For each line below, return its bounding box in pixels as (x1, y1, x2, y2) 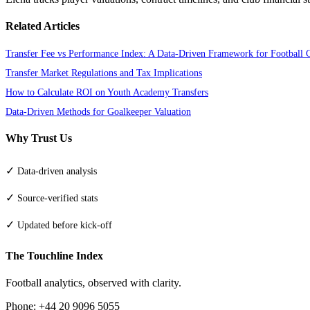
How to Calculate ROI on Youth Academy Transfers (6, 86, 208, 98)
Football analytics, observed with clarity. (6, 277, 181, 289)
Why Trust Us (6, 132, 72, 145)
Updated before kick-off (17, 219, 112, 230)
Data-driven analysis (17, 165, 97, 176)
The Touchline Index (6, 249, 103, 262)
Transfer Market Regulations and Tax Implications (6, 67, 202, 79)
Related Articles (6, 19, 80, 32)
